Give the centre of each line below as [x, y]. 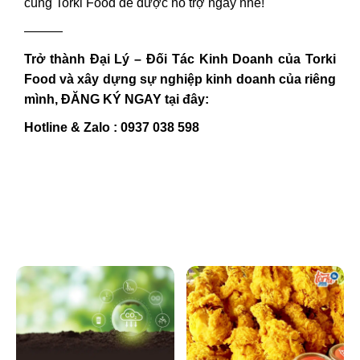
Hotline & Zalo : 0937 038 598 [112, 127]
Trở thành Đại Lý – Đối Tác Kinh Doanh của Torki [180, 59]
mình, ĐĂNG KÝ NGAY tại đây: [117, 99]
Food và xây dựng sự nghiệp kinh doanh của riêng [180, 79]
